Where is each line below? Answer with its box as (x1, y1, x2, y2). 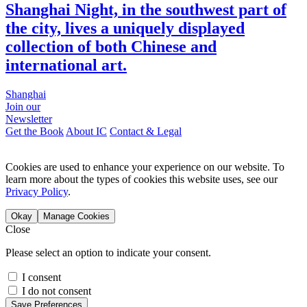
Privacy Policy (5, 186, 68, 198)
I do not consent (22, 285, 91, 297)
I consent (22, 271, 61, 284)
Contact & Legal (110, 125, 182, 138)
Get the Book (5, 125, 64, 138)
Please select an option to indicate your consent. (5, 247, 211, 259)
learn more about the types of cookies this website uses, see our (5, 173, 278, 186)
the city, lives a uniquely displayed (5, 19, 245, 38)
